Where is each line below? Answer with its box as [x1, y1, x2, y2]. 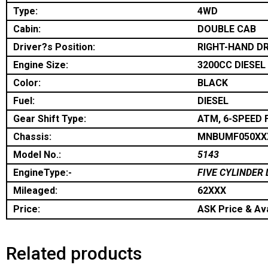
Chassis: [13, 131, 51, 143]
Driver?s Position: [13, 41, 95, 53]
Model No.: [13, 149, 61, 161]
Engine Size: [13, 59, 68, 71]
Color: [13, 77, 41, 89]
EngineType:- [13, 167, 72, 179]
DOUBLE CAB [197, 23, 256, 35]
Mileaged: [13, 185, 57, 197]
